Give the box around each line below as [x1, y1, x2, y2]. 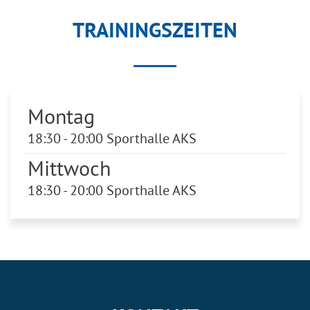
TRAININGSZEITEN [73, 16, 237, 44]
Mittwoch [28, 154, 111, 181]
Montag [28, 102, 95, 129]
